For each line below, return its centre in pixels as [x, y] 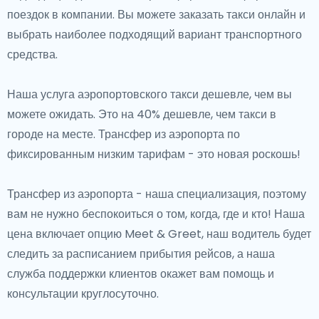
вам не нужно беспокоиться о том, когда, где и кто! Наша [156, 214]
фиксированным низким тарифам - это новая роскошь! [155, 154]
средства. [32, 54]
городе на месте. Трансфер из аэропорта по [124, 134]
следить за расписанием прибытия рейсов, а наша [141, 254]
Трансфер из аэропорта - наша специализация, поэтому [157, 194]
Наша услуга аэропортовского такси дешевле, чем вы [150, 94]
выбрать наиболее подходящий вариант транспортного [155, 35]
